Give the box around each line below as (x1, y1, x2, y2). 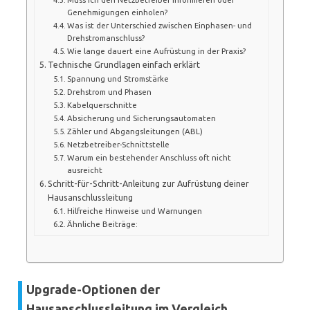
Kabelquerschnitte (67, 100, 137, 109)
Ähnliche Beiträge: (67, 219, 138, 228)
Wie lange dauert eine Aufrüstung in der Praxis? (67, 46, 246, 55)
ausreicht (67, 165, 102, 174)
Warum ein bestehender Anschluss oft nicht (67, 152, 231, 162)
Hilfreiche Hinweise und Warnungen (67, 206, 202, 215)
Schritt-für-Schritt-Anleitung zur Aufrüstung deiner (48, 178, 250, 188)
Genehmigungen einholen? (67, 7, 167, 17)
